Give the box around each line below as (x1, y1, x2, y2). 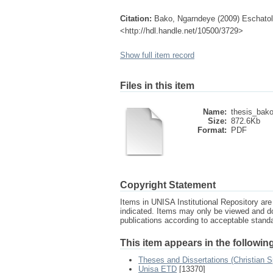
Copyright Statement (120, 180, 216, 190)
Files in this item (120, 80, 194, 91)
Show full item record (120, 51, 194, 60)
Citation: (120, 14, 152, 23)
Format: (197, 126, 227, 135)
